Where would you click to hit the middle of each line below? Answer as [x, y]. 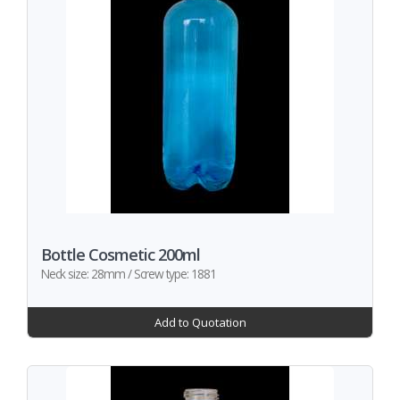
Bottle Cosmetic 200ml [121, 254]
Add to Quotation [200, 322]
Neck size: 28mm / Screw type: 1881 [129, 274]
